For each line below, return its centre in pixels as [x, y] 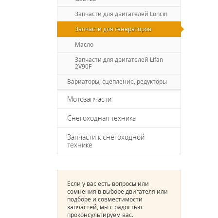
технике [80, 145]
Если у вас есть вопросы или [108, 184]
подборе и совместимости [105, 200]
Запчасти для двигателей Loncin [121, 14]
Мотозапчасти [89, 99]
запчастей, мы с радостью [105, 207]
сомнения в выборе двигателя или [118, 192]
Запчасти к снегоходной [106, 137]
